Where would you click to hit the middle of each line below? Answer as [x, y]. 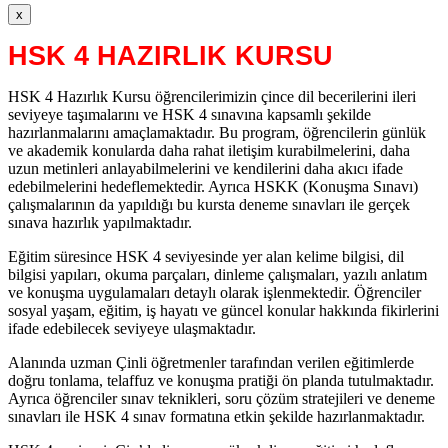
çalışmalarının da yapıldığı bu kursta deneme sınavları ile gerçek [209, 204]
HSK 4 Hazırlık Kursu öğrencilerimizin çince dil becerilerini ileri [212, 96]
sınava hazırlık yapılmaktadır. [100, 222]
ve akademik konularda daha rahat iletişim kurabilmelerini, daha [209, 150]
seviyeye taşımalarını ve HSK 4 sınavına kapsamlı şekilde [189, 114]
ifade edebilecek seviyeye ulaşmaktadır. [132, 328]
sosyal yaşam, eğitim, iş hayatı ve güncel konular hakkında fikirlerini [223, 310]
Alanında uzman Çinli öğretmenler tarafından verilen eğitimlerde [211, 362]
